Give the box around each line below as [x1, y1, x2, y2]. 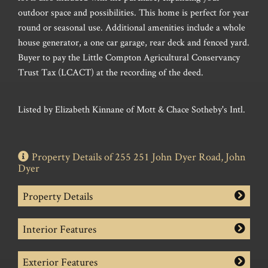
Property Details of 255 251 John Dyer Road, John [32, 150, 246, 164]
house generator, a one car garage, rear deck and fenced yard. [18, 36, 249, 49]
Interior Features [23, 222, 96, 236]
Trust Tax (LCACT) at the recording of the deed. [18, 66, 203, 79]
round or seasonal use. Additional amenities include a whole [18, 21, 245, 34]
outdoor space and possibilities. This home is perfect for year [18, 6, 249, 19]
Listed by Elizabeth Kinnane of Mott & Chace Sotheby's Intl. [18, 103, 245, 116]
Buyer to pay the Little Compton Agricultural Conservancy [18, 51, 240, 64]
